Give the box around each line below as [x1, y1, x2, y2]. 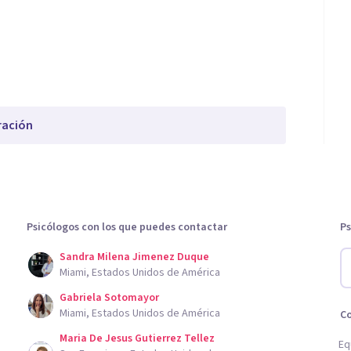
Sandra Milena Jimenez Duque [60, 249, 209, 265]
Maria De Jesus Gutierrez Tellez [60, 331, 215, 346]
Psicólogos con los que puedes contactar [27, 219, 227, 235]
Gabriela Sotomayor [60, 290, 159, 306]
